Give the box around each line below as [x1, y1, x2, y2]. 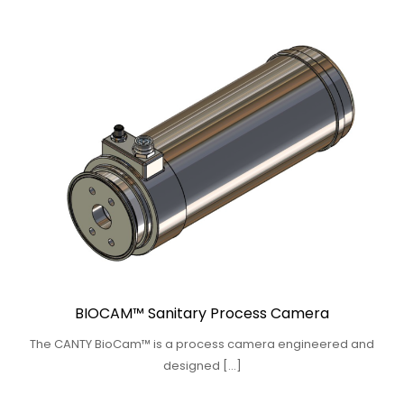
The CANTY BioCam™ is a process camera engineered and [30, 335, 374, 353]
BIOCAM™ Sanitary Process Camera [75, 302, 329, 324]
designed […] [162, 356, 242, 374]
